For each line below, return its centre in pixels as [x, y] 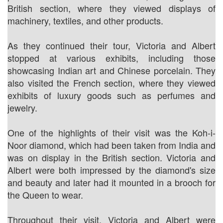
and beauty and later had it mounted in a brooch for [111, 182]
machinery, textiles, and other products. [85, 20]
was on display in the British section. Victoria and [111, 157]
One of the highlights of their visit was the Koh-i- [111, 132]
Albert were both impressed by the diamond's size [111, 169]
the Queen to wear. [45, 194]
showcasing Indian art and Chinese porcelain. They [111, 70]
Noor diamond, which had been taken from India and [111, 145]
